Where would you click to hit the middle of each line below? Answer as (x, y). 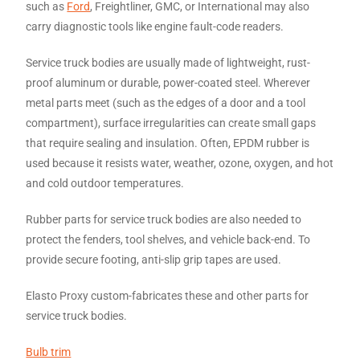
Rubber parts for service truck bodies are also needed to (164, 219)
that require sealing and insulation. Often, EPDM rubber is (168, 143)
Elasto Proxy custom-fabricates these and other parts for (168, 296)
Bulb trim (49, 352)
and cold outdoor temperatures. (105, 183)
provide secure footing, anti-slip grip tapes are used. (154, 260)
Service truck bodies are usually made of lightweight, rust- (168, 63)
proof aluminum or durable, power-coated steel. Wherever (168, 83)
